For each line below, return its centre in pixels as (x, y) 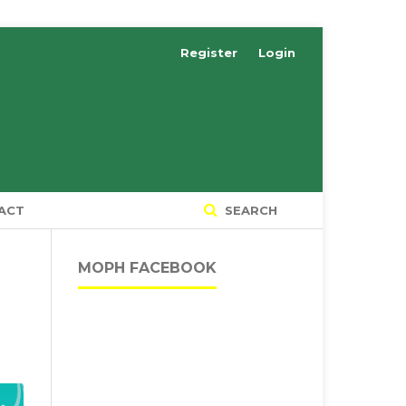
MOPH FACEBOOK (147, 267)
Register (209, 53)
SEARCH (249, 210)
